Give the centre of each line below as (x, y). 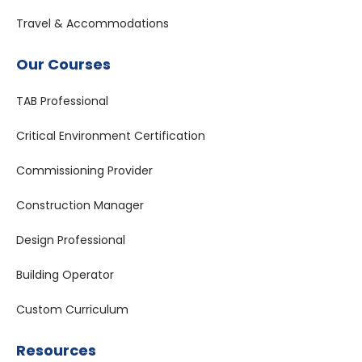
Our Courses (63, 64)
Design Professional (71, 240)
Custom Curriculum (72, 309)
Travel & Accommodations (93, 23)
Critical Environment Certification (111, 135)
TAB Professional (62, 101)
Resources (56, 350)
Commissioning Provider (84, 170)
